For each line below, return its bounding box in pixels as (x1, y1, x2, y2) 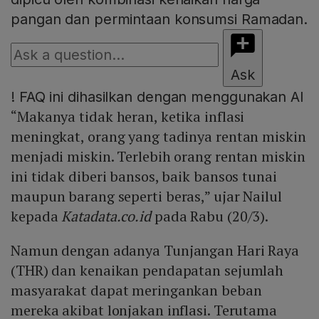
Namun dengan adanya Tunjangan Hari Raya (11, 241, 300, 261)
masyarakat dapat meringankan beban (11, 281, 262, 300)
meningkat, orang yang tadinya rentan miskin (11, 127, 306, 147)
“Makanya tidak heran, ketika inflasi (11, 107, 245, 127)
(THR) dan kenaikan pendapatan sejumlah (11, 261, 284, 281)
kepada (11, 206, 62, 226)
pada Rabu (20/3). (154, 206, 269, 226)
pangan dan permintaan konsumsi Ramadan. (11, 11, 308, 28)
